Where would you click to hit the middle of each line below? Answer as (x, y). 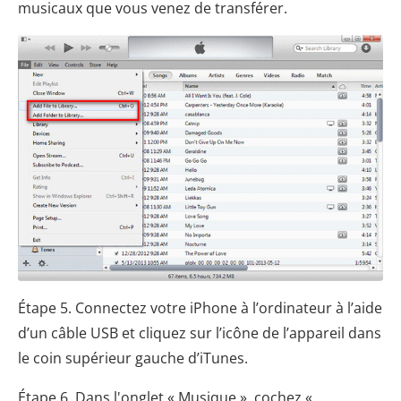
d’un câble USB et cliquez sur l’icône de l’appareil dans (200, 333)
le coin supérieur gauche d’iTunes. (133, 358)
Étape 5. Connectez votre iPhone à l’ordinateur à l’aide (200, 308)
